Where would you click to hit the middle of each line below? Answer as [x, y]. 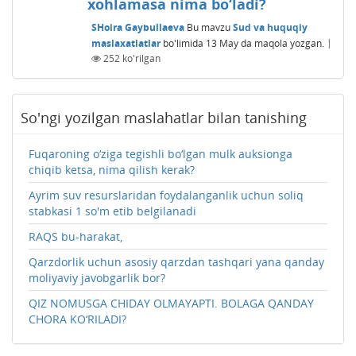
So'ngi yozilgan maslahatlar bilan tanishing [164, 117]
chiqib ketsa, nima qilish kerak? [112, 169]
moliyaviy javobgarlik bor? [97, 277]
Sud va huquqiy [270, 27]
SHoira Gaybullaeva [137, 27]
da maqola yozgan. [282, 43]
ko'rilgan [140, 59]
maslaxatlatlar [126, 43]
